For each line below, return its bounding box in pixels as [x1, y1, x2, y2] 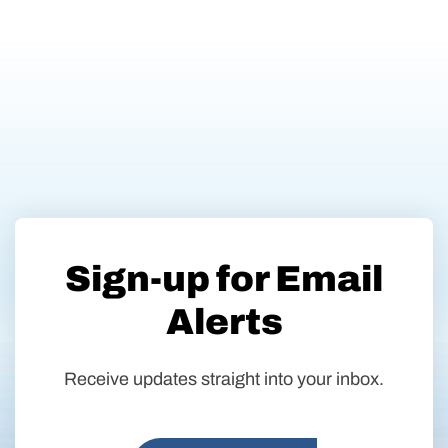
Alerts [165, 301, 283, 342]
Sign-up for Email [65, 258, 383, 299]
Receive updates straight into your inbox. [64, 368, 384, 389]
